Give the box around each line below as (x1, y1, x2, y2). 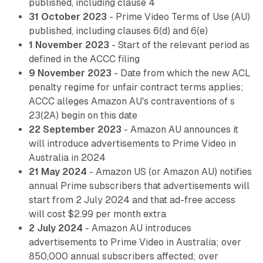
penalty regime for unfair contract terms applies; (28, 82, 244, 93)
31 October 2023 (28, 11, 107, 23)
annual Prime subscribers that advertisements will (28, 180, 249, 192)
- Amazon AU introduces (82, 222, 191, 234)
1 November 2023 (28, 39, 109, 51)
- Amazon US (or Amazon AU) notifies (86, 166, 252, 178)
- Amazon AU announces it (121, 124, 238, 136)
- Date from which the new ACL (111, 68, 251, 79)
